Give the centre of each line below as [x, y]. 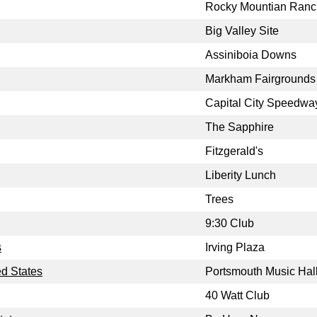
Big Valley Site [242, 31]
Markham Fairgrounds [260, 79]
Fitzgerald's [234, 151]
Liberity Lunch [241, 175]
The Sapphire [240, 127]
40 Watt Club [237, 296]
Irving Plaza [235, 248]
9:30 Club [230, 224]
